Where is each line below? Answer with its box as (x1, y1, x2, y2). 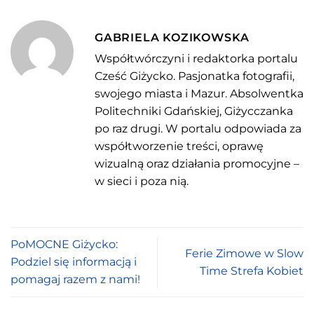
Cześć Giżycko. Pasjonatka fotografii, (95, 69, 294, 83)
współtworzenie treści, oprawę (95, 139, 264, 153)
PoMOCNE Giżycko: (11, 238, 118, 252)
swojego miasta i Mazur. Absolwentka (95, 87, 303, 101)
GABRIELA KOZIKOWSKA (95, 31, 250, 45)
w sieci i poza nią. (95, 175, 189, 189)
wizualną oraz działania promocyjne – (95, 157, 299, 171)
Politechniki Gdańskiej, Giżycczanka (95, 104, 293, 118)
